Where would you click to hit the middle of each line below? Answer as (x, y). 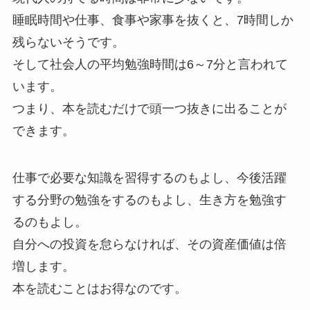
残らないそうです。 (68, 42)
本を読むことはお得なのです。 (99, 288)
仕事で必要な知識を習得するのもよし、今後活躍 (149, 177)
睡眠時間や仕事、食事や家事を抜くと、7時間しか (153, 20)
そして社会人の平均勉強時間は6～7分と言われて (150, 64)
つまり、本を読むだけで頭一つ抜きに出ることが (149, 108)
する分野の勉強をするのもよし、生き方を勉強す (149, 200)
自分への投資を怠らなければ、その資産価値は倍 (149, 244)
